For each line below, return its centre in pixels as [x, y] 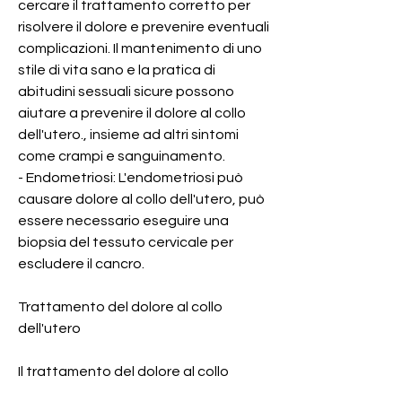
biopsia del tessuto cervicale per [126, 242]
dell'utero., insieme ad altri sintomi [128, 134]
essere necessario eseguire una [123, 220]
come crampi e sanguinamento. [122, 156]
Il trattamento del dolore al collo [123, 371]
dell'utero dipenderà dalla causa [125, 393]
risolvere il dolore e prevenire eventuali [144, 26]
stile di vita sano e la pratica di [117, 70]
